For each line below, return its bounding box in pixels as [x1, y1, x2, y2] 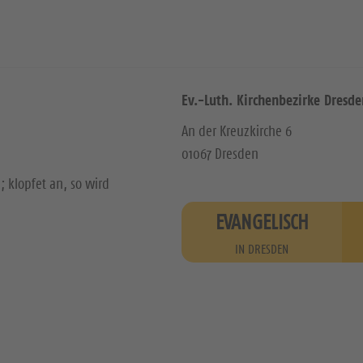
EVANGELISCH [215, 209, 309, 235]
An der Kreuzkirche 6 [181, 122, 292, 140]
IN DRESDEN [235, 241, 289, 257]
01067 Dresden [181, 145, 258, 163]
